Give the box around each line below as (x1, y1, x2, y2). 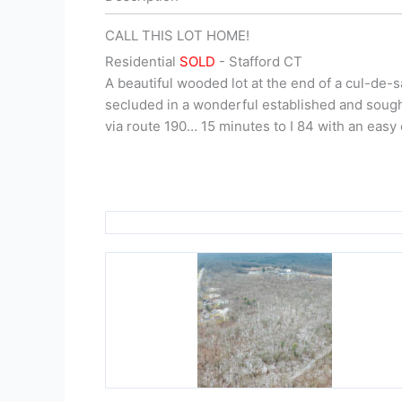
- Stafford (219, 52, 284, 70)
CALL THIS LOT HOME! (105, 27, 249, 44)
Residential (105, 52, 176, 70)
